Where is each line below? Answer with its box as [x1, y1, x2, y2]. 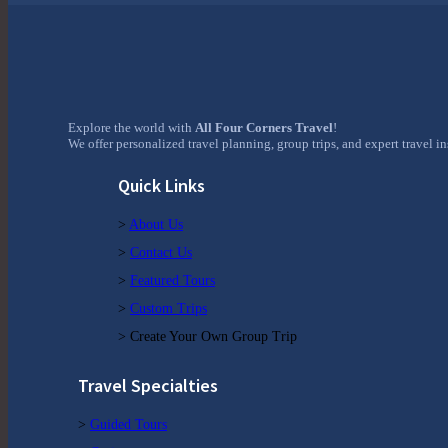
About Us [129, 217, 183, 233]
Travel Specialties [78, 374, 218, 398]
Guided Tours [90, 417, 167, 433]
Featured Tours [130, 273, 215, 289]
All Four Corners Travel [195, 120, 333, 136]
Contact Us [130, 245, 192, 261]
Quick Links [118, 174, 205, 198]
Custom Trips [130, 301, 207, 317]
